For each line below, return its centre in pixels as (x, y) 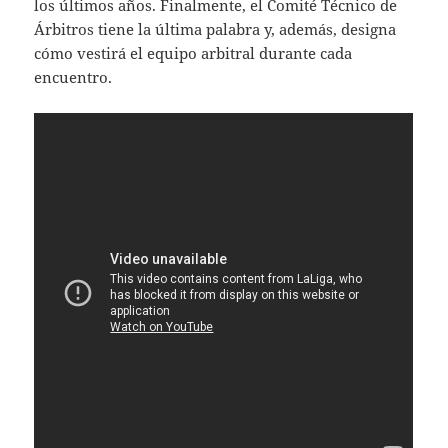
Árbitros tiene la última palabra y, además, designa (215, 29)
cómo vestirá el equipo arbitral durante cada (193, 53)
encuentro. (73, 77)
